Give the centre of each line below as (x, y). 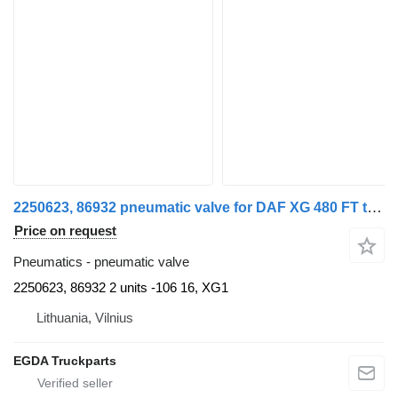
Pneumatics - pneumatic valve (101, 262)
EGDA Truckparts (65, 361)
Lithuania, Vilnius (85, 318)
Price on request (65, 231)
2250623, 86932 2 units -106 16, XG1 (121, 288)
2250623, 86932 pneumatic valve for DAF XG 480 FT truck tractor (374, 208)
